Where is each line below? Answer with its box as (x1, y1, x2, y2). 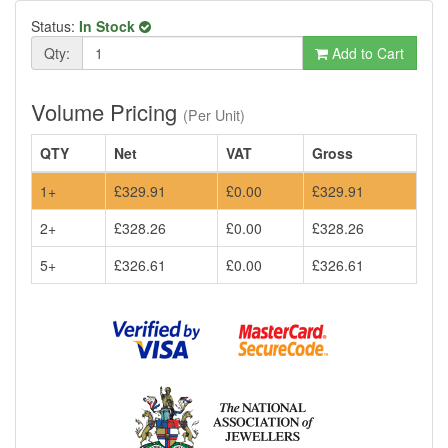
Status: (31, 15, 79, 36)
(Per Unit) (183, 104, 245, 125)
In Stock (79, 15, 139, 36)
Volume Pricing (31, 95, 183, 127)
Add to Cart (328, 42, 404, 63)
